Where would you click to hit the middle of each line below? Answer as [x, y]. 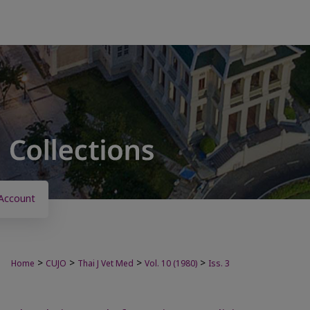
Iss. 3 [219, 264]
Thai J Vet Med [106, 264]
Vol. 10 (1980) [171, 264]
